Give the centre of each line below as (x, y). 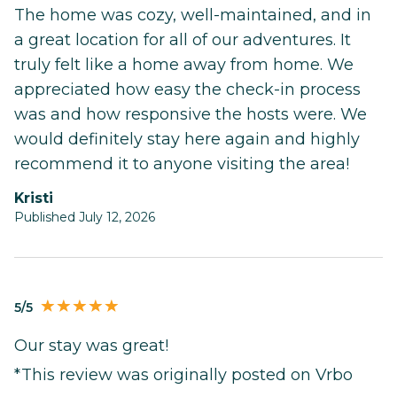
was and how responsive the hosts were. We (191, 115)
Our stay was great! (91, 345)
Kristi (39, 198)
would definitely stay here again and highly (187, 140)
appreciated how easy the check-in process (187, 90)
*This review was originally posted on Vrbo (183, 374)
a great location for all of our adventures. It (183, 40)
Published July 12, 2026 (85, 218)
